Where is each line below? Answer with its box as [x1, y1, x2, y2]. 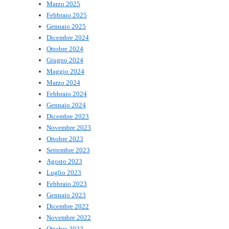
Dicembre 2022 [47, 202, 89, 211]
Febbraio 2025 [47, 11, 87, 19]
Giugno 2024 [47, 56, 83, 64]
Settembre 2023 [47, 146, 90, 154]
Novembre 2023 [47, 124, 91, 132]
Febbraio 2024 [47, 90, 87, 98]
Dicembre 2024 [47, 34, 89, 42]
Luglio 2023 [47, 169, 81, 177]
